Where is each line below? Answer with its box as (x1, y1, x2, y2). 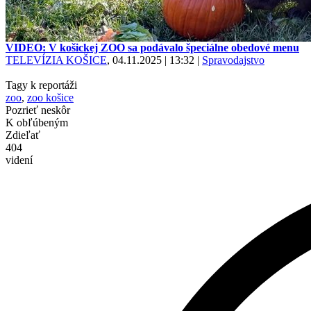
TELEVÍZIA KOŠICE (6, 54, 107, 66)
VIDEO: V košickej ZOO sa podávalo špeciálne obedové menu (6, 42, 299, 53)
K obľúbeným (6, 117, 68, 128)
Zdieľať (6, 129, 40, 141)
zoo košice (27, 92, 74, 103)
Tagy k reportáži (6, 79, 77, 91)
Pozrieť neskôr (6, 104, 70, 116)
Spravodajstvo (202, 54, 264, 66)
